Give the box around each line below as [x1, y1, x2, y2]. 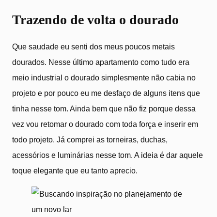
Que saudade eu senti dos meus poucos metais [12, 42, 175, 51]
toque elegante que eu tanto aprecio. [12, 166, 138, 175]
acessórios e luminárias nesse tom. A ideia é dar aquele [12, 151, 203, 159]
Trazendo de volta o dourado [12, 12, 179, 28]
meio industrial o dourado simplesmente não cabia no [12, 73, 196, 82]
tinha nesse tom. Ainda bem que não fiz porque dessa [12, 104, 196, 113]
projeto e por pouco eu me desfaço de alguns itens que [12, 89, 200, 97]
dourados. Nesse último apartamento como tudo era [12, 58, 189, 66]
